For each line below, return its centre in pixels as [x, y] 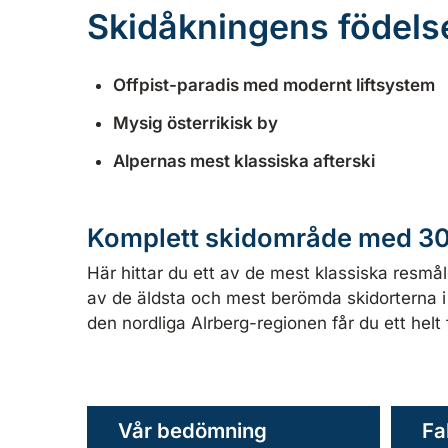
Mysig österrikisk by [195, 123]
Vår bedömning [192, 430]
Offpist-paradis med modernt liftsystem [273, 85]
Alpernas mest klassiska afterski [243, 160]
